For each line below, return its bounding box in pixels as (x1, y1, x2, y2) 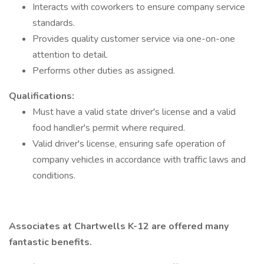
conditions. (32, 169, 75, 182)
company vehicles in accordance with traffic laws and (32, 153, 246, 166)
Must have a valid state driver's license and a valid (32, 105, 236, 118)
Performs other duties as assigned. (32, 64, 175, 77)
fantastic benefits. (9, 236, 92, 249)
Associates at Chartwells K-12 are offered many (9, 220, 229, 233)
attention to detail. (32, 48, 108, 61)
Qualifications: (9, 90, 77, 103)
